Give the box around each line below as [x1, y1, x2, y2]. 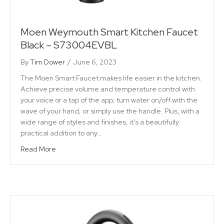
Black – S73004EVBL [20, 38, 117, 51]
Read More [20, 144, 56, 153]
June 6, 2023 [73, 57, 116, 66]
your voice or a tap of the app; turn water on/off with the [20, 95, 197, 104]
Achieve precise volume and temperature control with [20, 84, 195, 93]
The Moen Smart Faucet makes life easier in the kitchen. [20, 73, 202, 82]
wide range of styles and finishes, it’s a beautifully [20, 117, 179, 126]
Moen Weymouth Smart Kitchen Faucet [20, 25, 198, 38]
